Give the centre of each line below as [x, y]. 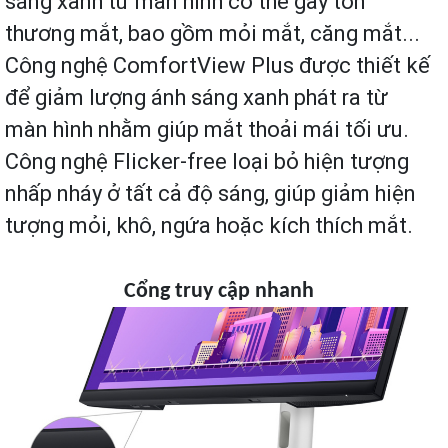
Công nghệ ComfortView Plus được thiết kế [217, 65]
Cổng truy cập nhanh [219, 291]
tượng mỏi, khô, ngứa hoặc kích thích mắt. [211, 225]
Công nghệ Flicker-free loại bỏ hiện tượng [207, 161]
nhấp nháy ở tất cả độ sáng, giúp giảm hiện [210, 193]
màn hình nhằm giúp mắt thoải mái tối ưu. [207, 129]
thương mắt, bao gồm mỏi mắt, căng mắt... [212, 33]
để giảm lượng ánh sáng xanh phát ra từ [196, 97]
